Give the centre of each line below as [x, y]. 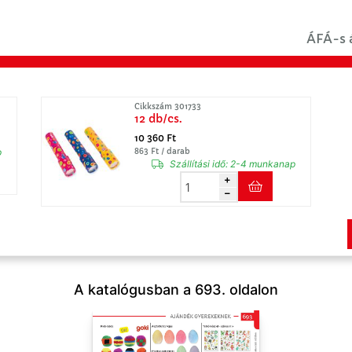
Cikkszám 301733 [168, 106]
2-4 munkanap [262, 164]
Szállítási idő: [199, 164]
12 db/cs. [158, 119]
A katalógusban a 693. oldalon [176, 290]
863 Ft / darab [162, 151]
